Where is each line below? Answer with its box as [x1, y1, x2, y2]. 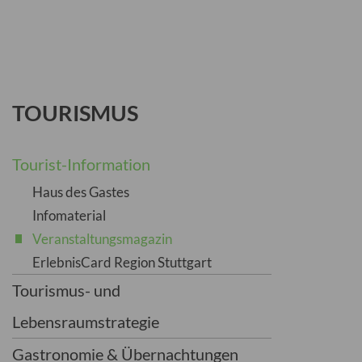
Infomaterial [32, 207, 107, 224]
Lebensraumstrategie [12, 312, 160, 331]
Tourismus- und [12, 280, 121, 300]
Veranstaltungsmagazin [32, 230, 173, 247]
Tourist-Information [12, 154, 151, 174]
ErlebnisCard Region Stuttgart [32, 254, 213, 271]
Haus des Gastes [32, 183, 130, 200]
